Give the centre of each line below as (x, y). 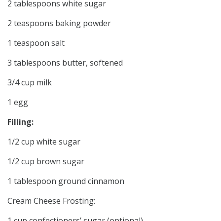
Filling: (20, 122)
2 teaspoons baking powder (59, 23)
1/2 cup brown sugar (46, 161)
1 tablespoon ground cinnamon (66, 181)
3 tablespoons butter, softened (65, 62)
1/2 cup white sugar (44, 141)
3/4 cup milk (30, 82)
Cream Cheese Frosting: (51, 201)
